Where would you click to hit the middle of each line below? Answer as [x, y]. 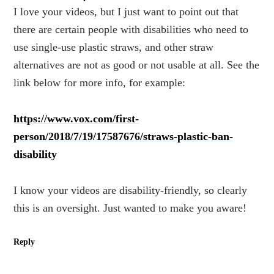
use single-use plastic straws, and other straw [114, 47]
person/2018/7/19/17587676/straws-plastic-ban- [124, 137]
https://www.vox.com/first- [76, 119]
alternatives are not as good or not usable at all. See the [137, 65]
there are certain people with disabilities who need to [131, 30]
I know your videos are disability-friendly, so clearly [131, 191]
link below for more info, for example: [100, 83]
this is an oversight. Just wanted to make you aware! [130, 208]
